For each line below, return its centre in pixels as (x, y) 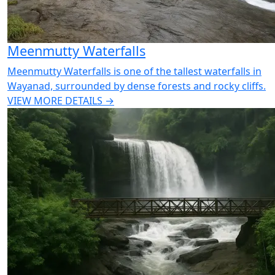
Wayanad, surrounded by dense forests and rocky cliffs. (137, 86)
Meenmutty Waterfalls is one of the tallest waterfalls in (134, 71)
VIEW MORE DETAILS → (61, 101)
